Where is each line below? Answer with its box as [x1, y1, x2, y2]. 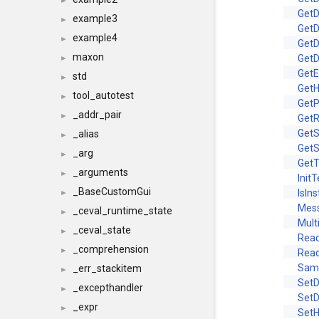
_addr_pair [73, 109, 122, 120]
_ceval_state [73, 224, 131, 236]
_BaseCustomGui [73, 186, 151, 197]
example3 [73, 13, 117, 24]
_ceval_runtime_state [73, 205, 172, 216]
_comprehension [73, 244, 149, 255]
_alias [73, 128, 99, 140]
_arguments [73, 167, 128, 178]
